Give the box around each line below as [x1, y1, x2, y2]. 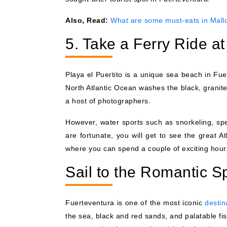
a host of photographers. [65, 96, 150, 105]
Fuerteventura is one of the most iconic [65, 198, 205, 207]
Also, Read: [65, 16, 108, 24]
